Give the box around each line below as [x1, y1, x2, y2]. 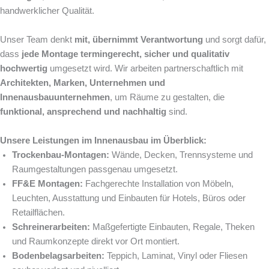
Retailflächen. [12, 207, 65, 217]
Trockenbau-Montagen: [12, 150, 109, 160]
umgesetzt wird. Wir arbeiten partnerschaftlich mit [47, 63, 243, 73]
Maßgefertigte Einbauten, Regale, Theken [90, 222, 255, 232]
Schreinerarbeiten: [12, 222, 90, 232]
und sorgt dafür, [203, 34, 266, 44]
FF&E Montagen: [12, 178, 83, 189]
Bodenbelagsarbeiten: [12, 250, 104, 261]
